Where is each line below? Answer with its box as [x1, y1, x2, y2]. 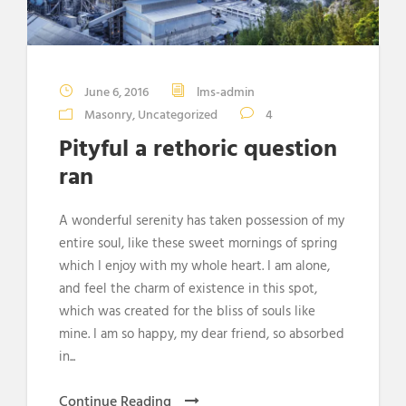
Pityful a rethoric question [59, 130, 337, 169]
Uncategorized [138, 104, 217, 126]
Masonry [84, 104, 132, 126]
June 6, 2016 [84, 82, 149, 103]
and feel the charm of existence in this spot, [59, 277, 317, 300]
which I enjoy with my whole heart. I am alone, [59, 255, 330, 277]
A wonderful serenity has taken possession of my [59, 209, 344, 232]
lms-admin [197, 82, 255, 103]
